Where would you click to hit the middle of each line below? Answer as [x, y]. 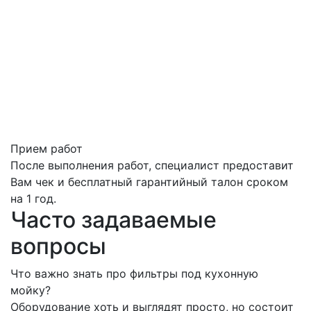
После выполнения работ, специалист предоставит [152, 166]
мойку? [31, 291]
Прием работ [47, 149]
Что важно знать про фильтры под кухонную [134, 274]
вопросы [58, 246]
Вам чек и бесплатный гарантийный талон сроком [149, 182]
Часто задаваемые [114, 220]
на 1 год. [33, 199]
